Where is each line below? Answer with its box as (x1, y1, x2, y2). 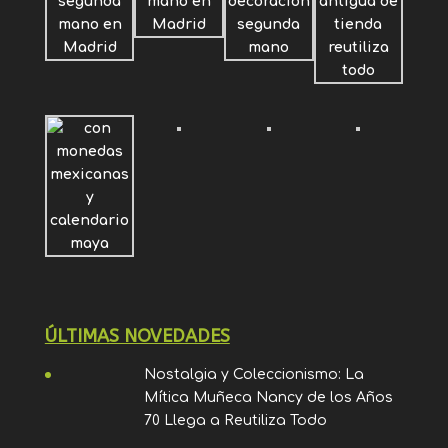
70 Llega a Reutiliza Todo (144, 412, 328, 428)
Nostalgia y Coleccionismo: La (144, 366, 365, 382)
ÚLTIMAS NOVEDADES (44, 324, 230, 347)
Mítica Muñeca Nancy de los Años (144, 389, 394, 405)
